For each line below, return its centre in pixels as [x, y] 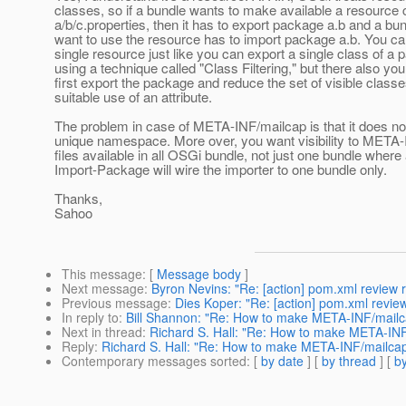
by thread [349, 361]
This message [102, 274]
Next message [103, 289]
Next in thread [102, 332]
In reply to [90, 318]
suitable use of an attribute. [133, 97]
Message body [199, 274]
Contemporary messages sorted [154, 361]
